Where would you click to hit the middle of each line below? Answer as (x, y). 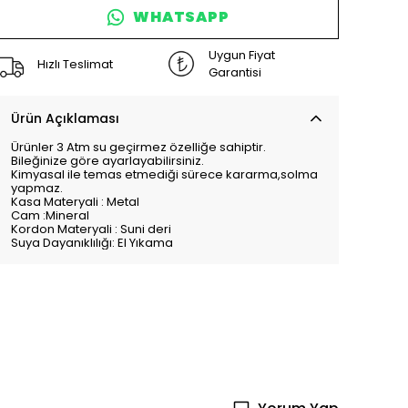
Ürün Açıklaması (65, 118)
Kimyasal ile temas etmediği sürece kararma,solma (164, 174)
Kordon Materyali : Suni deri (91, 229)
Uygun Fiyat (242, 55)
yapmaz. (37, 188)
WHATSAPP (181, 17)
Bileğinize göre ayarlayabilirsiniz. (107, 161)
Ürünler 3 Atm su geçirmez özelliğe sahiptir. (138, 147)
